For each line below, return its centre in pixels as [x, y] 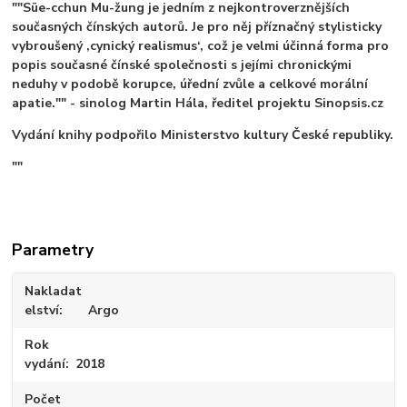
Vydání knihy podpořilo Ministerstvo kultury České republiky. [203, 135]
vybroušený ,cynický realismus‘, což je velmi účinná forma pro [201, 46]
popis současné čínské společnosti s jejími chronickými [182, 65]
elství [42, 310]
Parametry [53, 250]
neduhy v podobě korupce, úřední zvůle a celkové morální [190, 84]
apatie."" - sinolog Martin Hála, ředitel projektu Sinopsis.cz [198, 104]
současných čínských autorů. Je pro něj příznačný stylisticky [197, 27]
